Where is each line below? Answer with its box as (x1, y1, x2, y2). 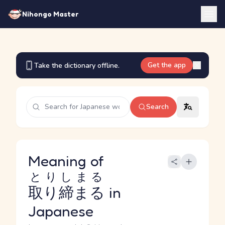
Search (146, 102, 169, 111)
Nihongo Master (22, 10, 78, 18)
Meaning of (28, 152, 108, 170)
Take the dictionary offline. (34, 60, 120, 70)
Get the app (148, 60, 186, 70)
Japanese (28, 202, 93, 220)
